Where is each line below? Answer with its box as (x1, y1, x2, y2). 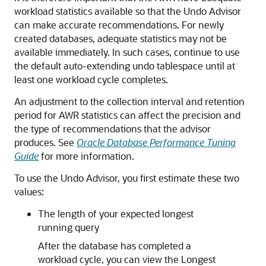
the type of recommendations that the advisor (14, 122, 211, 135)
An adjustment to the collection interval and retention (14, 95, 245, 107)
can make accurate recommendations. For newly (14, 18, 224, 31)
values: (14, 185, 44, 198)
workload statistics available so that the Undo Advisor (14, 5, 241, 17)
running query (38, 221, 99, 233)
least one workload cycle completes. (14, 73, 168, 85)
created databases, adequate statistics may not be (14, 32, 227, 45)
